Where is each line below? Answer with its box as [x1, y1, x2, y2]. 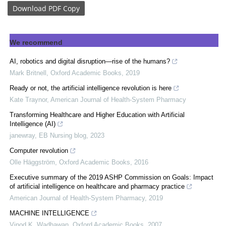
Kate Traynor [10, 96, 47, 104]
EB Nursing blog [39, 132, 86, 140]
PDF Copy [48, 3, 80, 13]
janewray [10, 132, 35, 140]
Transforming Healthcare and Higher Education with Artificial [10, 111, 185, 119]
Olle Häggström [10, 158, 55, 166]
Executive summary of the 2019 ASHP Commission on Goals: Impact [10, 174, 213, 182]
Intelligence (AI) [10, 120, 55, 128]
